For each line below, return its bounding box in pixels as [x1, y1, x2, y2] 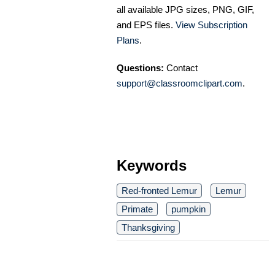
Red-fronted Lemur [122, 185, 197, 196]
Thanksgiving [122, 222, 175, 233]
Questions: [117, 63, 164, 74]
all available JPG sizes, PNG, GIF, [117, 4, 254, 15]
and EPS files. [117, 20, 176, 31]
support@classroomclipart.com [117, 78, 242, 89]
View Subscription [176, 20, 247, 31]
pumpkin [171, 204, 206, 215]
